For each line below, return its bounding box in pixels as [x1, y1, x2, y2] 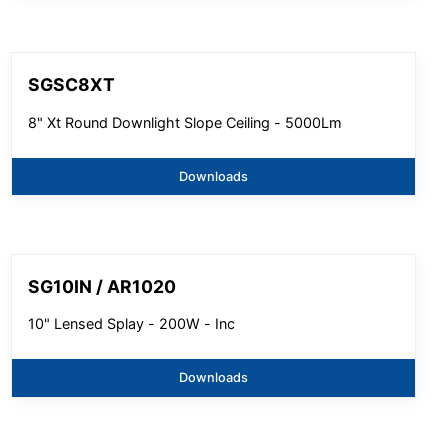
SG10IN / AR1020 [28, 275, 177, 297]
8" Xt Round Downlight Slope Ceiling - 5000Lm [28, 113, 343, 131]
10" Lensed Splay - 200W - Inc [28, 315, 236, 333]
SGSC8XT [28, 74, 116, 96]
